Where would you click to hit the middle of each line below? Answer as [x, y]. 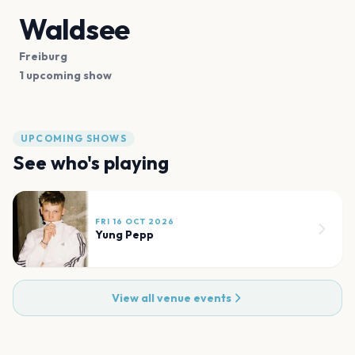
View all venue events [171, 298]
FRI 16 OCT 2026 [135, 221]
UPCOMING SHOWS [74, 138]
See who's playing [91, 162]
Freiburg [43, 56]
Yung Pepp [124, 234]
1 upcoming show [65, 75]
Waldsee [74, 29]
